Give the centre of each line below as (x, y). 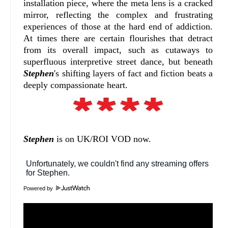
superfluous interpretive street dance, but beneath (118, 61)
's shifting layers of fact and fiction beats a (134, 73)
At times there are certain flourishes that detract (118, 38)
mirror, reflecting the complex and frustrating (118, 15)
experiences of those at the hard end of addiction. (118, 26)
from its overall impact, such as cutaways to (118, 50)
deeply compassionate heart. (76, 85)
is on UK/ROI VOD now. (103, 139)
